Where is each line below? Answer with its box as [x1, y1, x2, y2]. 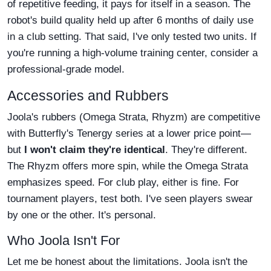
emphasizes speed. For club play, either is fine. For [7, 177, 239, 188]
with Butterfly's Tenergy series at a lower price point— [7, 128, 251, 139]
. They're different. [165, 144, 247, 155]
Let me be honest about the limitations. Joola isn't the [7, 256, 247, 267]
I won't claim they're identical [24, 144, 165, 155]
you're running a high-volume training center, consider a [7, 47, 258, 59]
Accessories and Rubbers [7, 88, 169, 103]
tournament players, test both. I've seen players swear [7, 193, 253, 204]
